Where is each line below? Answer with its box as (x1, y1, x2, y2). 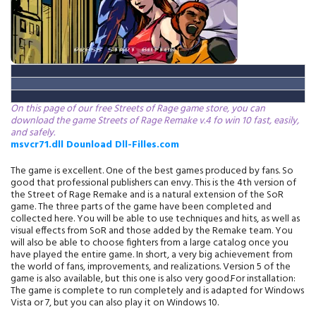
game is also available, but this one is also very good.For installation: (11, 271, 296, 287)
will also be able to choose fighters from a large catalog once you (11, 235, 288, 251)
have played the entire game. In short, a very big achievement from (11, 247, 293, 263)
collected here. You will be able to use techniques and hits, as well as (11, 211, 300, 227)
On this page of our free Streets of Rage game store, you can (11, 101, 265, 117)
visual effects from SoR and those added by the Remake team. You (11, 223, 293, 239)
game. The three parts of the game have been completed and (11, 199, 272, 215)
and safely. (11, 125, 55, 141)
